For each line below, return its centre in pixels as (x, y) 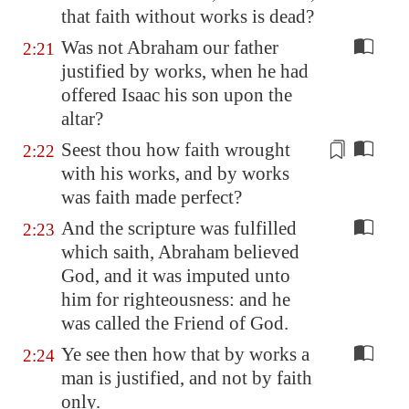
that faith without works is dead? (188, 16)
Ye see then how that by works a (185, 354)
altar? (82, 119)
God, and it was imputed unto (176, 276)
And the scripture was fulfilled (179, 228)
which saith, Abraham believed (180, 252)
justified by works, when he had (185, 71)
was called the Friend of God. (175, 323)
